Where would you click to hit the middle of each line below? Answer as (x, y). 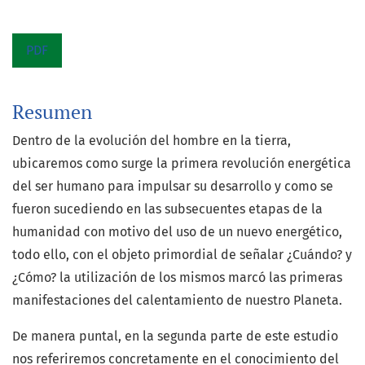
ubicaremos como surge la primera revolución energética (182, 163)
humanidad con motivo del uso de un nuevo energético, (177, 231)
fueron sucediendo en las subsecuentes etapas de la (167, 209)
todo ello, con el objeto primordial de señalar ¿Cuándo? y (182, 254)
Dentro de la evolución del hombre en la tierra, (152, 140)
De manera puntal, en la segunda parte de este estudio (175, 336)
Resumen (52, 111)
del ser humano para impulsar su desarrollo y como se (173, 186)
